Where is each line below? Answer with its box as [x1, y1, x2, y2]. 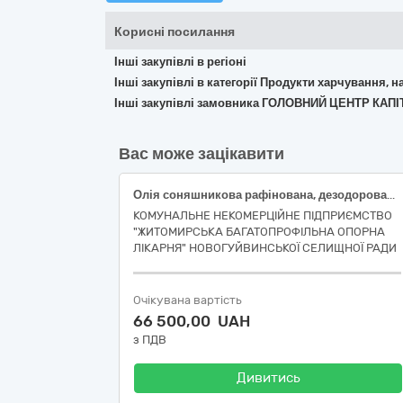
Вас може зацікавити [119, 144, 284, 164]
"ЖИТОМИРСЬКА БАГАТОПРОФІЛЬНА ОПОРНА [133, 225, 385, 238]
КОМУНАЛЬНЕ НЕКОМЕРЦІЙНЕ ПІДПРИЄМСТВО [133, 209, 392, 222]
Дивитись [236, 370, 300, 386]
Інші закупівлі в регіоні [114, 55, 246, 68]
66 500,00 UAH [133, 312, 250, 330]
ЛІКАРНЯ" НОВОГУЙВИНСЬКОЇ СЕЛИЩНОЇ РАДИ [133, 241, 397, 255]
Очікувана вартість [133, 293, 242, 307]
